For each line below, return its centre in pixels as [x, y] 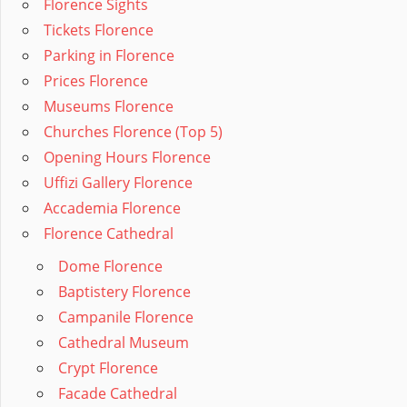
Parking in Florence [109, 56]
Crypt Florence [108, 368]
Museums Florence [109, 107]
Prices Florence [96, 81]
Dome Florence [110, 267]
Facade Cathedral [118, 394]
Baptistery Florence [124, 292]
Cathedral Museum [124, 343]
